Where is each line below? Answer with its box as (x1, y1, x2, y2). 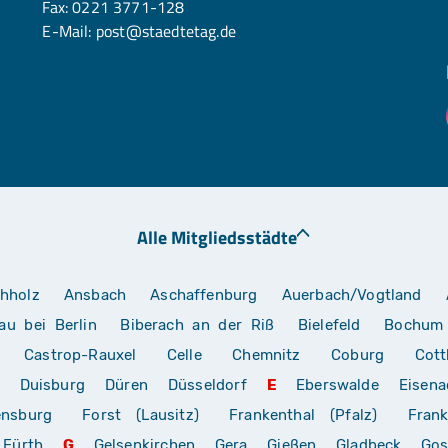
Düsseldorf (167, 375, 247, 394)
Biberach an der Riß (120, 315, 275, 334)
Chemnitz (232, 345, 301, 364)
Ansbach (63, 285, 127, 304)
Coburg (331, 345, 385, 364)
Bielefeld (297, 315, 361, 334)
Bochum (384, 315, 444, 334)
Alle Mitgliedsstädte (137, 223, 298, 251)
